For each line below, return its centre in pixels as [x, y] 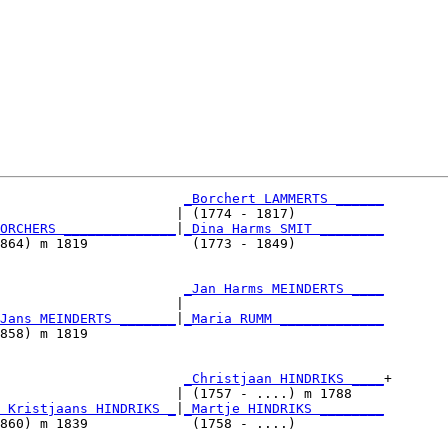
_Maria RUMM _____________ [284, 318]
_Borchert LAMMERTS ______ [284, 198]
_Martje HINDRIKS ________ [284, 408]
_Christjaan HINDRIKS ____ [284, 378]
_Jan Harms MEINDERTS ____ [284, 288]
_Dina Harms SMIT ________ [284, 228]
